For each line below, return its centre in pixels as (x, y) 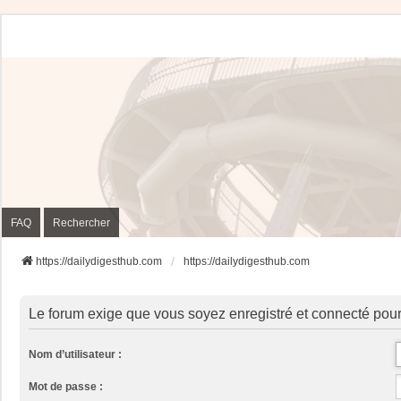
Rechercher (81, 222)
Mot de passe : (66, 387)
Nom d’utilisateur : (75, 354)
